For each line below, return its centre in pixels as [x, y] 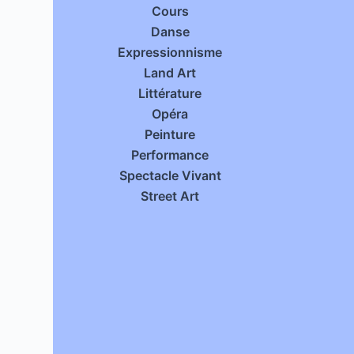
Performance [170, 155]
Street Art [170, 196]
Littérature [170, 93]
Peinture [170, 134]
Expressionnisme [170, 52]
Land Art [170, 73]
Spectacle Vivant [170, 175]
